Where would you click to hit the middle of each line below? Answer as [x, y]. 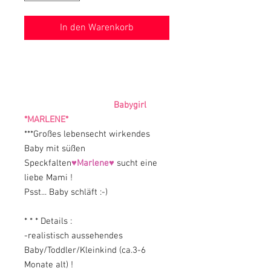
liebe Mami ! [48, 178]
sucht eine [137, 164]
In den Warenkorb [97, 28]
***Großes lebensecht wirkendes [87, 135]
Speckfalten [48, 164]
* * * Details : [48, 222]
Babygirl [126, 106]
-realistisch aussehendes [73, 236]
